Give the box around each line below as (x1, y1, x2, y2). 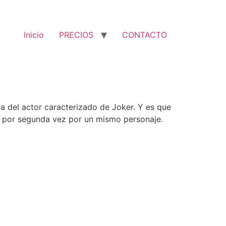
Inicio (24, 30, 44, 40)
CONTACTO (122, 30, 167, 40)
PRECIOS (59, 30, 93, 40)
